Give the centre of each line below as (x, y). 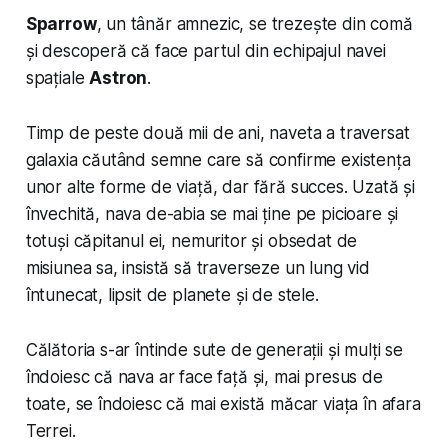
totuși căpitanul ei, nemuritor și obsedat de (191, 241)
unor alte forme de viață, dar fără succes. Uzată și (220, 187)
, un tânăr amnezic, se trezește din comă (254, 24)
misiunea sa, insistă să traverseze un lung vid (197, 268)
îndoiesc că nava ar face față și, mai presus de (204, 377)
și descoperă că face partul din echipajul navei (205, 51)
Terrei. (50, 431)
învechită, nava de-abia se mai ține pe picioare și (212, 214)
